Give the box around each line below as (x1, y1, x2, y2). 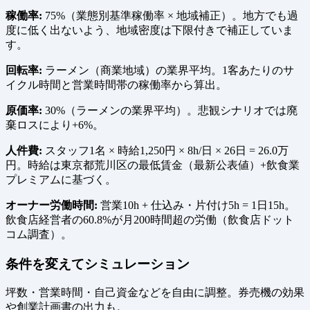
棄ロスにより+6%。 (6, 119, 104, 131)
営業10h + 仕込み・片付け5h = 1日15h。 (98, 199, 295, 212)
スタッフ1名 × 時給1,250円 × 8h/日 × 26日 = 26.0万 (42, 145, 289, 157)
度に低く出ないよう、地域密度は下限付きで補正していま (6, 24, 293, 37)
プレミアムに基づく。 (6, 174, 116, 186)
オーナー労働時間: (6, 199, 98, 212)
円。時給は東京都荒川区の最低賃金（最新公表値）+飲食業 (6, 159, 300, 172)
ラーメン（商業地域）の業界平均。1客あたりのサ (42, 64, 294, 77)
